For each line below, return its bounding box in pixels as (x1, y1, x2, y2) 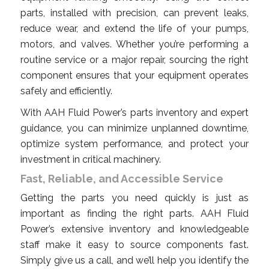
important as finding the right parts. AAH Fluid (20, 207, 249, 219)
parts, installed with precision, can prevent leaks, (20, 7, 249, 19)
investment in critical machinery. (20, 153, 161, 165)
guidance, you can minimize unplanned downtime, (20, 122, 249, 134)
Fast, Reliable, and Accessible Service (20, 172, 223, 185)
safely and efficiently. (20, 85, 112, 97)
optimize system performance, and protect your (20, 138, 249, 150)
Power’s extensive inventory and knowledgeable (20, 223, 249, 235)
